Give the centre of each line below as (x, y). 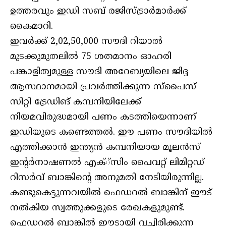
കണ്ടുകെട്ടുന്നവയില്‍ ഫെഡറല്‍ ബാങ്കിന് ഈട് (111, 193)
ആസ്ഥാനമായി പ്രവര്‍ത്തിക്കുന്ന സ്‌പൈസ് (103, 87)
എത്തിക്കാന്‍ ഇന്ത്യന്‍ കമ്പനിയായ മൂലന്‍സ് (105, 148)
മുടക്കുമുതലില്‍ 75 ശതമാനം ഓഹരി (91, 57)
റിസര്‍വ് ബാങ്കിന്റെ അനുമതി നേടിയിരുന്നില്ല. (107, 178)
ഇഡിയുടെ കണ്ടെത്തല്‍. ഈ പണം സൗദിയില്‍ (111, 133)
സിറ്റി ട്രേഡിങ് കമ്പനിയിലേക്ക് (76, 102)
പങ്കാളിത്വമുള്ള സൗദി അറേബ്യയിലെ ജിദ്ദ (99, 72)
